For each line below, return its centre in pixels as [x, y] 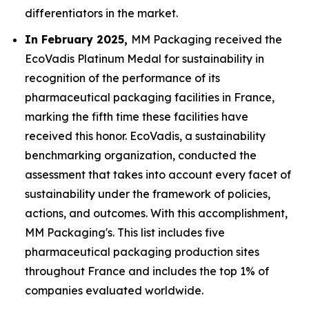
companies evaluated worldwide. [114, 291]
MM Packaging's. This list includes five [125, 233]
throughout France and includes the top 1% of [147, 271]
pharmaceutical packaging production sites [142, 252]
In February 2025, [78, 40]
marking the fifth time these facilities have [137, 117]
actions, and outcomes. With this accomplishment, [156, 213]
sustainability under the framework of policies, [148, 194]
